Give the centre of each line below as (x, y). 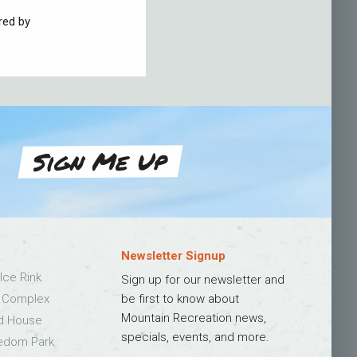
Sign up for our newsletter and (203, 279)
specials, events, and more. (196, 337)
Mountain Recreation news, (194, 318)
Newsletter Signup (174, 255)
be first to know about (180, 298)
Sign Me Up (100, 161)
